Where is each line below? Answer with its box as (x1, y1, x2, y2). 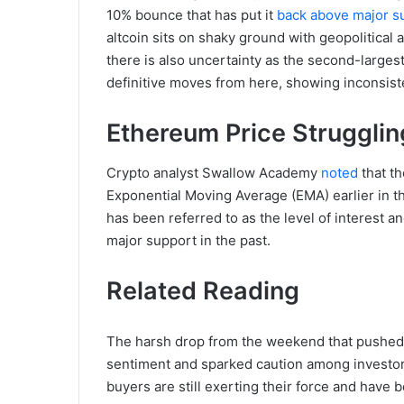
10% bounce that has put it (106, 5, 277, 23)
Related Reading (106, 276, 299, 306)
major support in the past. (106, 232, 271, 249)
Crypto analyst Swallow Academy (106, 164, 321, 181)
